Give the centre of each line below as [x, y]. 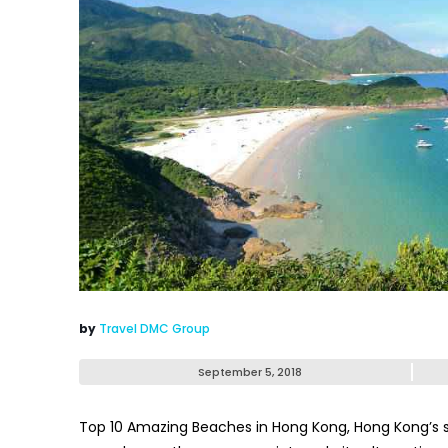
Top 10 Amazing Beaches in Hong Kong [213, 427]
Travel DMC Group [154, 329]
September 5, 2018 [250, 372]
